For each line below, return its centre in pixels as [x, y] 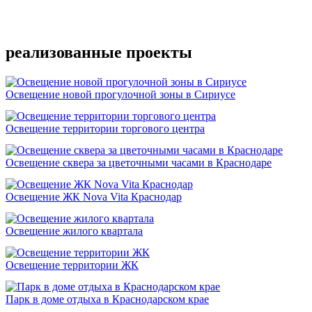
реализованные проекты [99, 53]
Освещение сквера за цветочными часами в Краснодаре [139, 163]
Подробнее [53, 23]
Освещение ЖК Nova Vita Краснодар [94, 197]
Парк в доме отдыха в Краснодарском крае [107, 299]
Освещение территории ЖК [72, 265]
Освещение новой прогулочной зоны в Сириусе [120, 95]
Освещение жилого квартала [74, 231]
